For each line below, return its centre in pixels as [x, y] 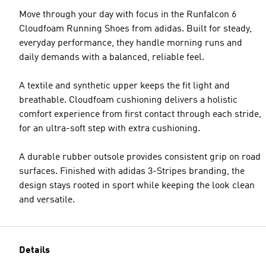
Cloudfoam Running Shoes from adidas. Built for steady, [135, 29]
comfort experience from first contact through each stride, [140, 115]
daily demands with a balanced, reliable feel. [112, 58]
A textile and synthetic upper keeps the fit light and [124, 86]
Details [34, 251]
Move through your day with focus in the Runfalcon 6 [128, 15]
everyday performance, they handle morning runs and [131, 43]
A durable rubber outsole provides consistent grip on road [140, 157]
